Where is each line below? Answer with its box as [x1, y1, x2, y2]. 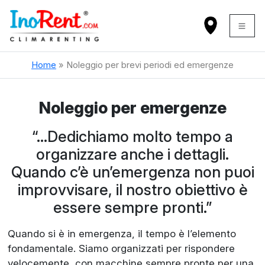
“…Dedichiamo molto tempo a [32, 127, 233, 146]
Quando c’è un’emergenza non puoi [11, 162, 254, 181]
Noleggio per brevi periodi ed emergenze [66, 59, 234, 70]
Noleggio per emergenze [38, 98, 227, 118]
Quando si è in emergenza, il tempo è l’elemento [7, 227, 236, 240]
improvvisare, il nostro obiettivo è [17, 180, 248, 199]
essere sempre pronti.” [53, 198, 212, 216]
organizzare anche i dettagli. [36, 144, 229, 163]
